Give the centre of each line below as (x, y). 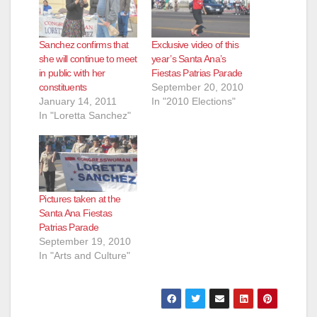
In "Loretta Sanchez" (85, 116)
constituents (63, 87)
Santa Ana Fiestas (76, 213)
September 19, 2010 (85, 241)
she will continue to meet (88, 59)
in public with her (72, 73)
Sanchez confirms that (84, 45)
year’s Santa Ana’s (189, 59)
